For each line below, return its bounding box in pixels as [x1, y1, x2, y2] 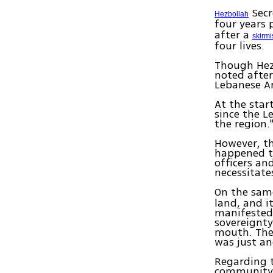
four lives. [214, 38, 265, 54]
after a [214, 27, 253, 43]
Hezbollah [214, 10, 249, 19]
